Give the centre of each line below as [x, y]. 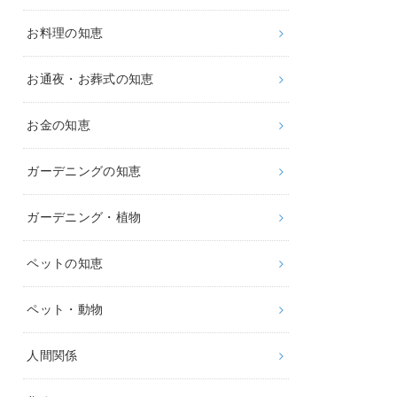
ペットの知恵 [65, 264]
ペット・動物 [65, 310]
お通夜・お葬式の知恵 [90, 79]
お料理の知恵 [65, 33]
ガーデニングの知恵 [84, 171]
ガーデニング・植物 [84, 218]
